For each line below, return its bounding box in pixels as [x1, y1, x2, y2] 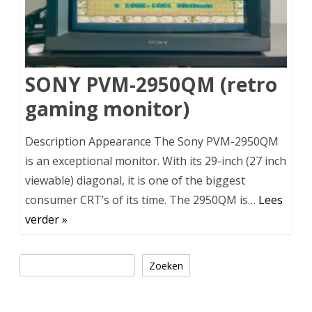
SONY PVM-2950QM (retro [25, 71, 277, 98]
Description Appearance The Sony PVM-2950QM [25, 134, 279, 150]
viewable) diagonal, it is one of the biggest [25, 173, 245, 189]
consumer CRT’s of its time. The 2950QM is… [25, 192, 258, 208]
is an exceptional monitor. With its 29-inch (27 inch [25, 153, 286, 169]
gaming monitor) [25, 95, 189, 123]
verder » [25, 212, 68, 228]
